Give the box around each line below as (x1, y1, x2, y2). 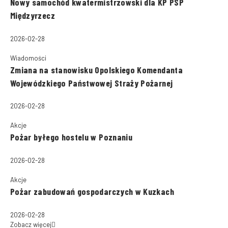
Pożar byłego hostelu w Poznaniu (10, 131, 133, 143)
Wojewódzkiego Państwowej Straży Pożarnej (10, 77, 173, 89)
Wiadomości (10, 53, 46, 62)
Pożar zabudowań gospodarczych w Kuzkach (10, 185, 174, 197)
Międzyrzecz (10, 9, 55, 21)
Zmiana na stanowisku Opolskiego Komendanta (10, 64, 183, 75)
